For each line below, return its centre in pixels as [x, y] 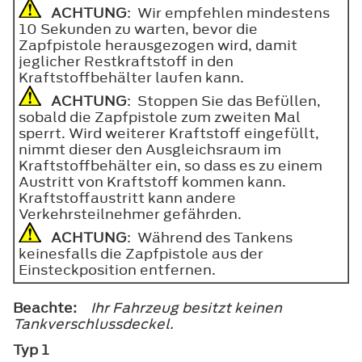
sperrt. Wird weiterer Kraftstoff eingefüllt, [169, 133]
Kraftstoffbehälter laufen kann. [131, 77]
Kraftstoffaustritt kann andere [127, 198]
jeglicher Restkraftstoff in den [126, 61]
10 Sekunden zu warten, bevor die [138, 29]
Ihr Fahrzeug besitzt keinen [186, 307]
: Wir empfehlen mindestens [228, 13]
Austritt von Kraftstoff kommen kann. [152, 181]
